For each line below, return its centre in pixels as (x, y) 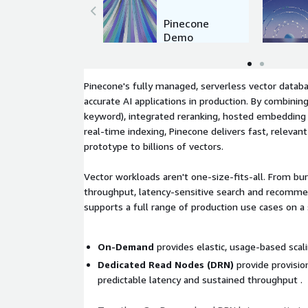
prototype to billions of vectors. (154, 146)
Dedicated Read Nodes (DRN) (166, 264)
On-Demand (126, 246)
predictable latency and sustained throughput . (200, 279)
